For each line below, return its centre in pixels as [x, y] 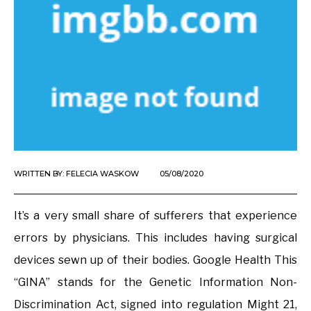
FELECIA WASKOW [102, 173]
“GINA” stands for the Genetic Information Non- [155, 282]
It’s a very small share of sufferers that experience [155, 215]
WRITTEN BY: [40, 173]
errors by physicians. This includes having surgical [155, 237]
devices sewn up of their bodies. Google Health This [155, 260]
